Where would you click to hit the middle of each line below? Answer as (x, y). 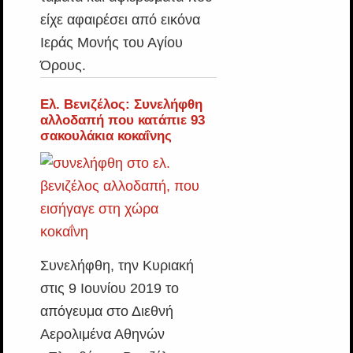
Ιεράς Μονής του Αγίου (111, 43)
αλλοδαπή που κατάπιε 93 (122, 120)
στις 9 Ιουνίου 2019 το (109, 288)
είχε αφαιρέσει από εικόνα (120, 20)
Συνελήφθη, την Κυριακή (117, 266)
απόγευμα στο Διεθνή (106, 311)
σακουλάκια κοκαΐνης (106, 136)
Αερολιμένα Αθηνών (102, 334)
